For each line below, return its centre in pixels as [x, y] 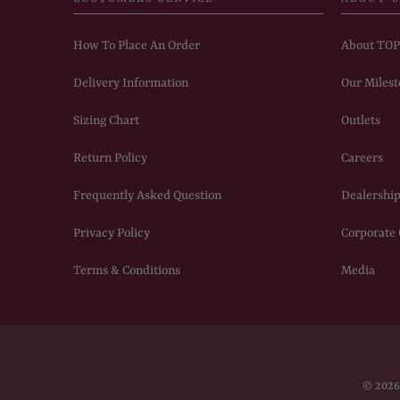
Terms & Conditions [127, 270]
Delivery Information [131, 83]
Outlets [361, 120]
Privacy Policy [112, 233]
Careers [362, 158]
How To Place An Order [137, 45]
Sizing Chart [106, 120]
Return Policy [110, 158]
